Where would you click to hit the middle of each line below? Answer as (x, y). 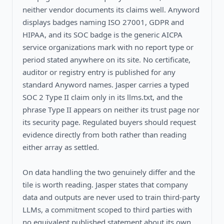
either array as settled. (61, 147)
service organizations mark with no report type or (108, 47)
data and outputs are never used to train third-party (111, 197)
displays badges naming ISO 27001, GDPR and (103, 22)
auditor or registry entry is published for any (99, 72)
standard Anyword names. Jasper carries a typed (106, 84)
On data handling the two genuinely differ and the (109, 172)
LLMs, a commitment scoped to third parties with (107, 209)
